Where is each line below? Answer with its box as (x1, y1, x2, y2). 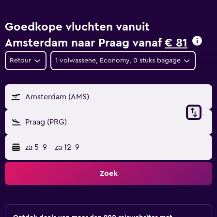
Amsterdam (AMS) (25, 93, 89, 101)
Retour (10, 57, 31, 64)
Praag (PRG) (25, 118, 67, 126)
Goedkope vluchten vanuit (5, 21, 150, 33)
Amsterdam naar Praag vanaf (5, 37, 165, 49)
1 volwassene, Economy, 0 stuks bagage (55, 57, 181, 64)
